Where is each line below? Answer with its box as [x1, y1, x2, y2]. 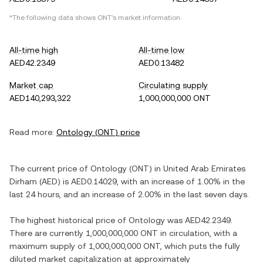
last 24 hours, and [9, 190, 80, 199]
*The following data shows [9, 14, 97, 22]
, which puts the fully [160, 241, 240, 251]
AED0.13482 [139, 58, 184, 68]
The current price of [9, 164, 90, 173]
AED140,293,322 [9, 93, 71, 103]
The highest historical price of [9, 215, 129, 225]
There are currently [9, 228, 86, 238]
